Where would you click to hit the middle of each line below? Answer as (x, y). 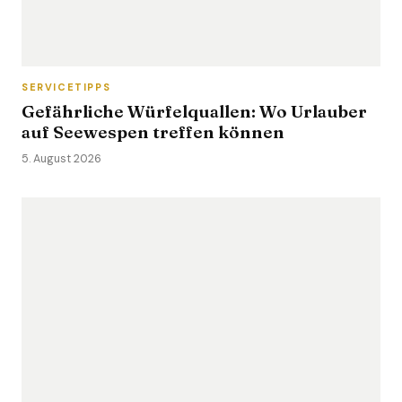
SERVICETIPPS (66, 87)
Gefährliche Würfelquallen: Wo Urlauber (194, 111)
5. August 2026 (61, 159)
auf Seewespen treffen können (153, 132)
